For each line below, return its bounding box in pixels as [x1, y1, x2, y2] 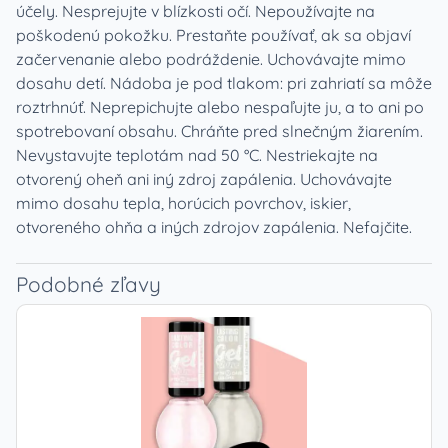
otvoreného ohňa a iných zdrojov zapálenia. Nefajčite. [16, 217, 412, 237]
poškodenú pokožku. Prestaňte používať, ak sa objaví [16, 25, 411, 45]
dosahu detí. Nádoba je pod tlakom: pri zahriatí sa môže [16, 73, 432, 93]
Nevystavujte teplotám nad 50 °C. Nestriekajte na [16, 145, 378, 165]
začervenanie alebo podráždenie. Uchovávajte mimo [16, 49, 406, 69]
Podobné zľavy [16, 271, 161, 297]
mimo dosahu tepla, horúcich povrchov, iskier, [16, 193, 351, 213]
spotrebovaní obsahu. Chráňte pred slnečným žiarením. [16, 121, 423, 141]
